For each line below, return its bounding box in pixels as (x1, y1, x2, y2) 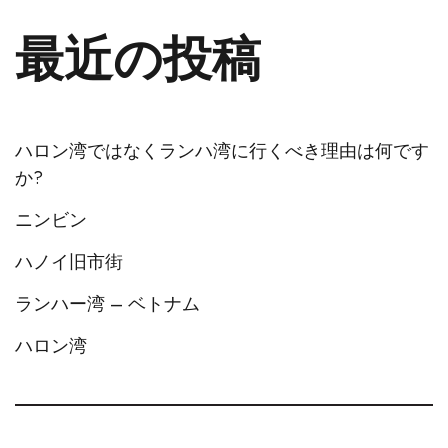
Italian (79, 340, 119, 358)
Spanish (79, 406, 132, 424)
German (79, 373, 131, 391)
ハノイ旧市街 (15, 249, 123, 275)
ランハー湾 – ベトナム (15, 291, 200, 317)
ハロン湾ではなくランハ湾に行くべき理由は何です (15, 138, 429, 164)
